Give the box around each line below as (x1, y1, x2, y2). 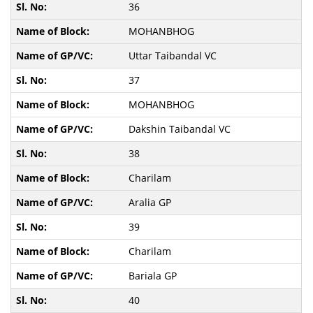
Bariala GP (128, 268, 180, 282)
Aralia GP (128, 195, 174, 209)
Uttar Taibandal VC (128, 48, 219, 62)
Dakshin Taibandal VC (128, 122, 233, 136)
